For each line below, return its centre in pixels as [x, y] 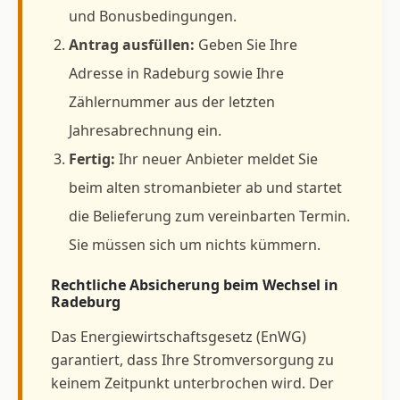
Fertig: [92, 158]
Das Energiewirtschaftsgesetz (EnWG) [179, 336]
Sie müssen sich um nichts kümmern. [195, 244]
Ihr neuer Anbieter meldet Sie [217, 158]
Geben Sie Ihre [246, 44]
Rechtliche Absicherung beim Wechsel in [195, 284]
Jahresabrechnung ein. [145, 130]
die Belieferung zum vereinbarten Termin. [209, 216]
